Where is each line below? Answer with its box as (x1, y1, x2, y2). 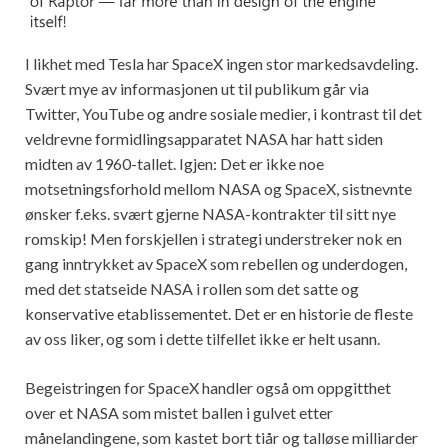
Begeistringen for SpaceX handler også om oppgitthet (25, 378, 391, 398)
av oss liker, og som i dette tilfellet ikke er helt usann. (25, 329, 380, 349)
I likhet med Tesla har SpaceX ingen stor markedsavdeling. (25, 54, 418, 74)
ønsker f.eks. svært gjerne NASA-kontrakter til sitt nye (25, 204, 396, 224)
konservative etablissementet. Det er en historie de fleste (25, 304, 413, 324)
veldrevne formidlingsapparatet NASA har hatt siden (25, 129, 383, 149)
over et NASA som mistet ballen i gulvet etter (25, 403, 333, 423)
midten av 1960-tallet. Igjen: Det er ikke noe (25, 154, 324, 174)
